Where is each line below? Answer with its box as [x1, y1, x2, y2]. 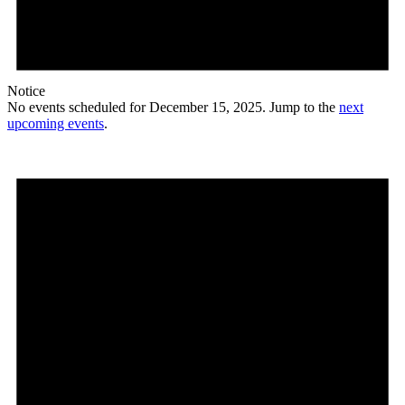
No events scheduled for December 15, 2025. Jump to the [7, 99, 339, 116]
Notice [7, 83, 45, 99]
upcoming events [7, 116, 104, 132]
